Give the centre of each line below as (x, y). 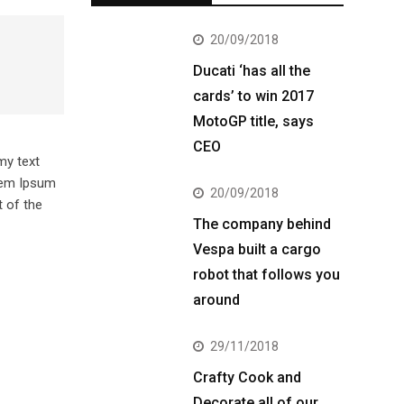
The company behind (262, 224)
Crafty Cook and (247, 377)
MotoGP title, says (253, 121)
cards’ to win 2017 (253, 96)
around (216, 300)
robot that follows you (266, 275)
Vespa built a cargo (257, 249)
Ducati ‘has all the (252, 71)
